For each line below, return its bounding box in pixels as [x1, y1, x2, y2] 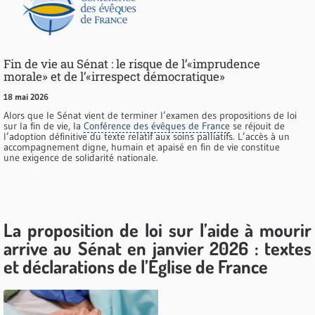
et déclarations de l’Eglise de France [4, 255, 268, 278]
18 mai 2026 [4, 91, 49, 103]
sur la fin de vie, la [4, 120, 84, 133]
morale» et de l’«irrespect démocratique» [4, 68, 225, 85]
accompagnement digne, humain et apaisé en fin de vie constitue [4, 141, 280, 154]
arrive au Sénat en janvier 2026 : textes [4, 236, 311, 260]
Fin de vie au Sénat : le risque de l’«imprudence [4, 56, 260, 72]
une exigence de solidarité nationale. [4, 151, 158, 165]
